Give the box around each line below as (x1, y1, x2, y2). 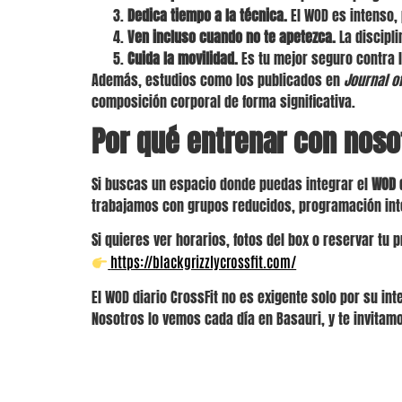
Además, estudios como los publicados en (92, 68, 344, 91)
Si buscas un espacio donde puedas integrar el (92, 172, 371, 195)
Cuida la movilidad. (127, 47, 238, 69)
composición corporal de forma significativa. (92, 90, 355, 112)
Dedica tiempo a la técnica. (127, 4, 287, 26)
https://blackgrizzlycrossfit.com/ (110, 252, 297, 271)
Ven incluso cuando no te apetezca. (127, 25, 336, 48)
